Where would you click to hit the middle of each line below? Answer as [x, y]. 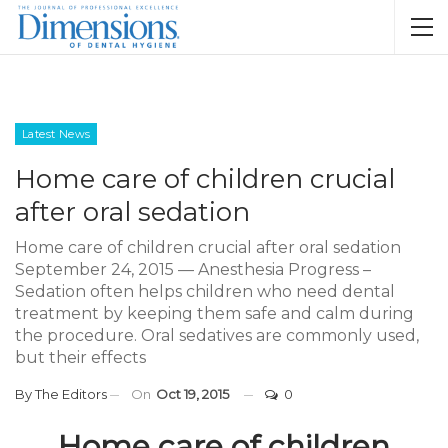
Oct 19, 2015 [192, 394]
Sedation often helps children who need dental [205, 291]
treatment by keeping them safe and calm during [214, 313]
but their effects [80, 357]
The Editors [71, 394]
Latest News [56, 134]
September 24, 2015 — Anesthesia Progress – [193, 269]
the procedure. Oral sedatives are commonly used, [217, 335]
